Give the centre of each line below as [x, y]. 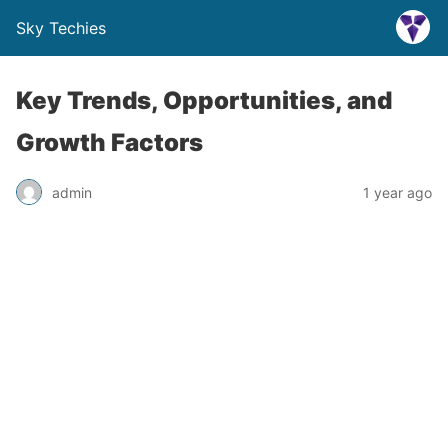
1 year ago [397, 192]
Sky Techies [61, 28]
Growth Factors [109, 142]
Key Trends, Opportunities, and [204, 100]
